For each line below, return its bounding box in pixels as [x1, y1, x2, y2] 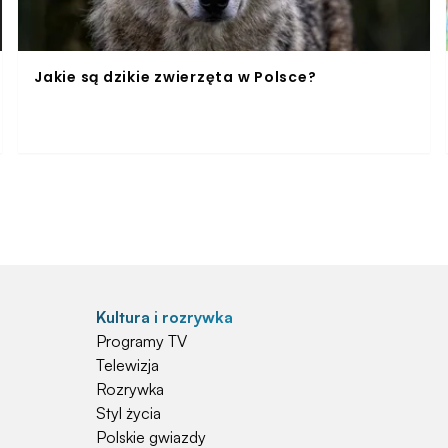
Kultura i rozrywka [96, 306, 233, 327]
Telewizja [96, 354, 159, 375]
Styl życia [96, 402, 161, 423]
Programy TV [96, 330, 187, 351]
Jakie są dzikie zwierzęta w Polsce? [34, 66, 317, 87]
